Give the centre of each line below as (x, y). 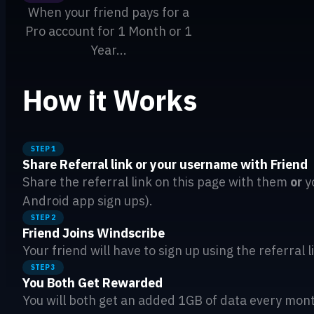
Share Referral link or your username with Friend (165, 164)
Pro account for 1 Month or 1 (109, 32)
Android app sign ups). (88, 200)
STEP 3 (43, 267)
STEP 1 (43, 149)
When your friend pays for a (109, 13)
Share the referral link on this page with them (156, 182)
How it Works (110, 101)
